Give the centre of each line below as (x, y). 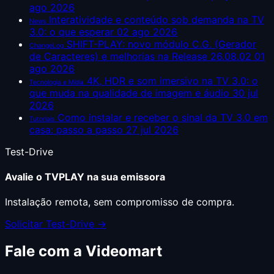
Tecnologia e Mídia (57, 82)
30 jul (245, 93)
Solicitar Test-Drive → (56, 224)
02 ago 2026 (147, 31)
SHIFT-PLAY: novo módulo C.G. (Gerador (161, 44)
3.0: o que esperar (72, 31)
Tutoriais (42, 119)
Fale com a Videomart (83, 251)
